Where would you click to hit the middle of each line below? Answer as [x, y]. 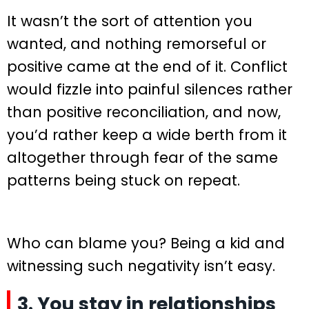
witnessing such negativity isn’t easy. [141, 266]
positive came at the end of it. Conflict [147, 67]
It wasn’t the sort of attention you [130, 21]
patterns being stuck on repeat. [123, 181]
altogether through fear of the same [142, 158]
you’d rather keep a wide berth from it [147, 135]
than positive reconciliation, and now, [144, 112]
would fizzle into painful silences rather [150, 90]
